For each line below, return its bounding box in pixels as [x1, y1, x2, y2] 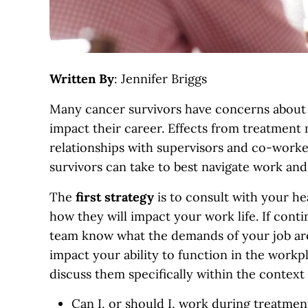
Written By [49, 70, 114, 87]
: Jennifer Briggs [114, 70, 207, 87]
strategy [104, 188, 154, 205]
